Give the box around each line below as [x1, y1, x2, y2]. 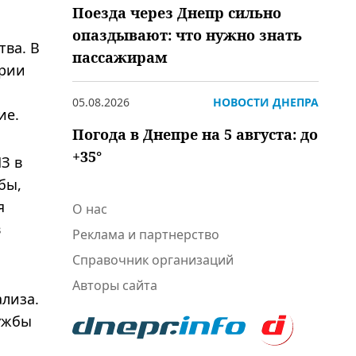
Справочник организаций [72, 251, 234, 269]
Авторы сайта [72, 277, 157, 294]
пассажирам [72, 48, 168, 67]
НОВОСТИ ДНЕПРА [213, 95, 319, 110]
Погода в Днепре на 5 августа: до [72, 125, 318, 144]
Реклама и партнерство [72, 226, 219, 243]
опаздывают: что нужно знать [72, 25, 302, 44]
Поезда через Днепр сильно [72, 3, 281, 22]
